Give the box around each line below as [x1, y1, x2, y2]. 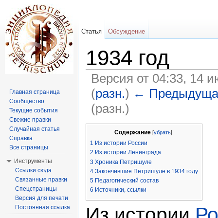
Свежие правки [9, 116, 51, 123]
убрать [154, 129, 171, 135]
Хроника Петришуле [95, 158, 152, 165]
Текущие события [9, 107, 58, 114]
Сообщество [9, 98, 44, 105]
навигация [119, 115, 148, 123]
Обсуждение [108, 28, 145, 35]
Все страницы [9, 144, 48, 151]
